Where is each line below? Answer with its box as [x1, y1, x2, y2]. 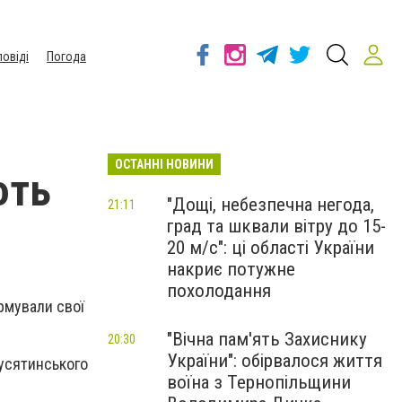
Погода [47, 49, 86, 64]
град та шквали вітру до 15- [167, 215, 386, 237]
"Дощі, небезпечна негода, [167, 194, 374, 215]
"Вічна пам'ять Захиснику [167, 328, 367, 350]
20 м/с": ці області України [167, 237, 374, 258]
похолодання [167, 280, 271, 301]
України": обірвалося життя [167, 350, 382, 371]
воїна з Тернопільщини [167, 371, 351, 393]
